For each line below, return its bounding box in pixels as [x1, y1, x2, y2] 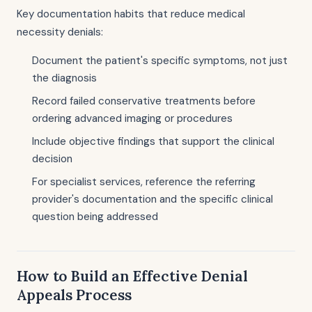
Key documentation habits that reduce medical [17, 7, 245, 21]
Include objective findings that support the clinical [32, 134, 274, 148]
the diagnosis [32, 71, 97, 85]
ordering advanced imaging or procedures [32, 111, 233, 125]
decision [32, 152, 72, 166]
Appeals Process [17, 286, 132, 304]
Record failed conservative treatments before [32, 94, 256, 108]
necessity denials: [17, 25, 103, 39]
